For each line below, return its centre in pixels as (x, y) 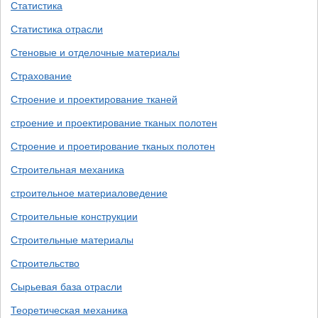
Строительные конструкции (74, 216)
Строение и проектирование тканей (94, 99)
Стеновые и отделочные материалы (95, 53)
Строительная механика (67, 170)
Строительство (45, 263)
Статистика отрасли (57, 29)
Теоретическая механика (69, 310)
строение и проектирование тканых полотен (114, 123)
